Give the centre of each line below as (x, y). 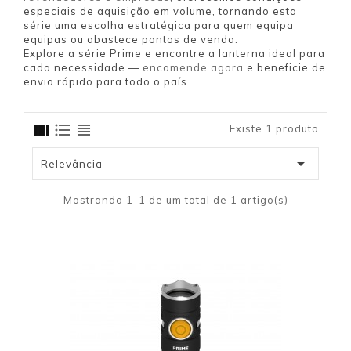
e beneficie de (285, 67)
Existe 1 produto (274, 128)
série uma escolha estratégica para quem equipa (159, 25)
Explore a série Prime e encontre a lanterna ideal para (174, 53)
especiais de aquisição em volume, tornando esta (160, 11)
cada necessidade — (83, 67)
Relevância (72, 164)
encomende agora (193, 67)
